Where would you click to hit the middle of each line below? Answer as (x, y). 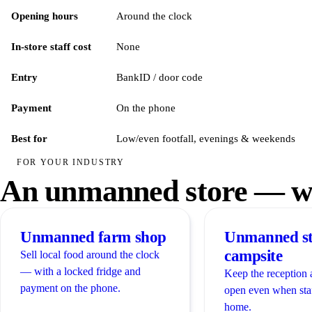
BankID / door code (159, 77)
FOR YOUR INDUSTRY (71, 163)
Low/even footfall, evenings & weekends (206, 138)
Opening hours (45, 15)
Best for (29, 138)
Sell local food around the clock (90, 254)
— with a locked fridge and (80, 271)
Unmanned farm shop (93, 237)
